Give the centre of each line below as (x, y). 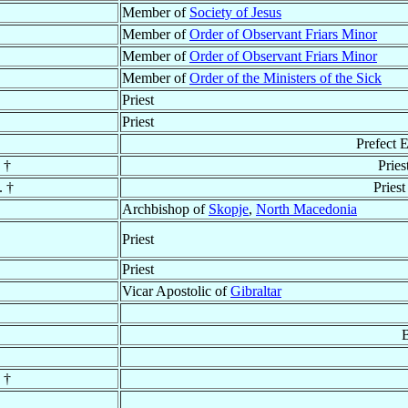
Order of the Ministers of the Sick (286, 78)
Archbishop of (165, 209)
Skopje (229, 209)
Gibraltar (256, 291)
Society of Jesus (235, 13)
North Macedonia (306, 209)
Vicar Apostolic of (176, 291)
